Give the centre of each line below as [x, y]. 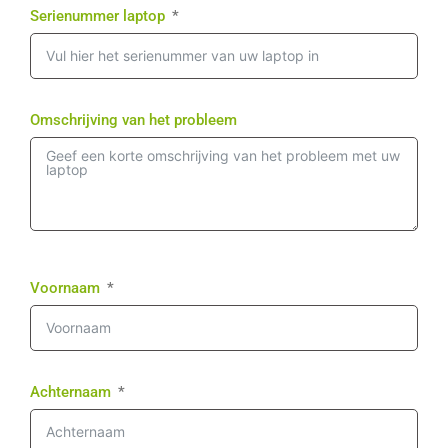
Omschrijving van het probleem [133, 120]
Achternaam [70, 392]
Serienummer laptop [97, 16]
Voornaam [65, 288]
